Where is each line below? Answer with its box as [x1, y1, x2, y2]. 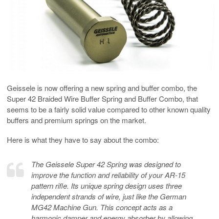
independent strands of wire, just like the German [31, 191, 186, 202]
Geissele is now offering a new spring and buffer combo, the [7, 83, 197, 93]
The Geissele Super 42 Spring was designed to [31, 159, 181, 170]
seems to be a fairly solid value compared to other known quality [7, 104, 211, 115]
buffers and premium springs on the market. [7, 115, 146, 126]
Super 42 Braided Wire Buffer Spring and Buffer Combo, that [7, 93, 198, 104]
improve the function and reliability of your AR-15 [31, 170, 185, 180]
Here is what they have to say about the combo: [7, 134, 159, 145]
